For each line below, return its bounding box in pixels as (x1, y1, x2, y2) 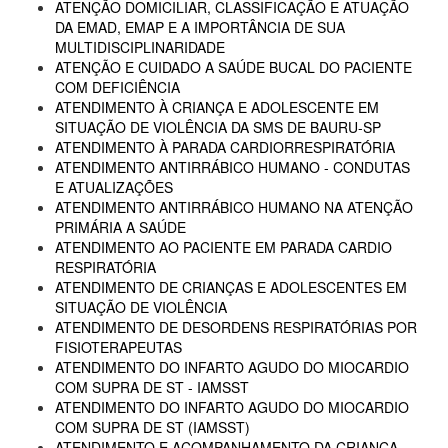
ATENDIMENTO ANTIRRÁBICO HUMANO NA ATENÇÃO (55, 197, 413, 217)
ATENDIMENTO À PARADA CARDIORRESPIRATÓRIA (55, 137, 395, 157)
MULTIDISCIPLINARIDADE (55, 37, 225, 57)
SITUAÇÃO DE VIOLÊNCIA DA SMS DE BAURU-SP (55, 117, 381, 137)
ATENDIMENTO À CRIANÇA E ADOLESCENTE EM (55, 97, 379, 117)
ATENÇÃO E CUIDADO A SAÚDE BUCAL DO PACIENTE (55, 57, 412, 77)
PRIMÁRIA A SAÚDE (55, 217, 186, 237)
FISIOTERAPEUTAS (55, 337, 182, 357)
